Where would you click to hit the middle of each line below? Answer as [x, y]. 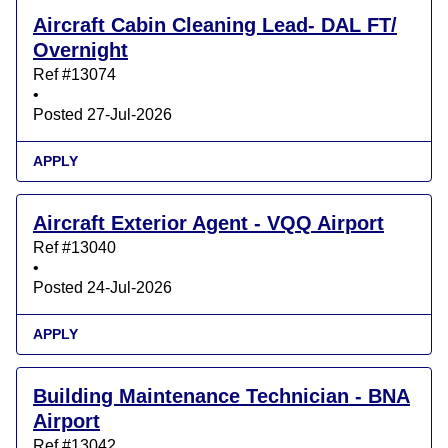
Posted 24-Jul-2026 [102, 288]
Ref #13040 [74, 248]
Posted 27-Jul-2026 [102, 115]
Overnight [80, 50]
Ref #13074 [74, 75]
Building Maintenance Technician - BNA [221, 396]
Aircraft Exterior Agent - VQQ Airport [208, 223]
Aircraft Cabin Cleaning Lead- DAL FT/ [215, 25]
